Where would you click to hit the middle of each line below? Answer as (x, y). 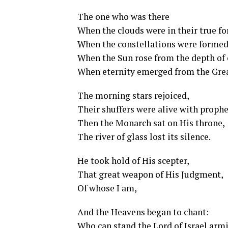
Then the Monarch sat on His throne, (151, 123)
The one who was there (123, 17)
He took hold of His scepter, (133, 161)
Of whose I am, (107, 188)
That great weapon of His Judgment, (150, 175)
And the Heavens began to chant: (143, 212)
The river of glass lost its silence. (144, 137)
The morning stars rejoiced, (133, 96)
